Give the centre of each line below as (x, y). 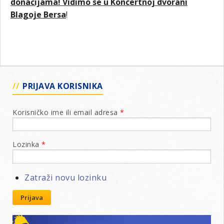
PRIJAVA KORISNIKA (63, 86)
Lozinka (27, 144)
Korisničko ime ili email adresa (66, 112)
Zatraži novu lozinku (65, 177)
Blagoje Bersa (38, 15)
